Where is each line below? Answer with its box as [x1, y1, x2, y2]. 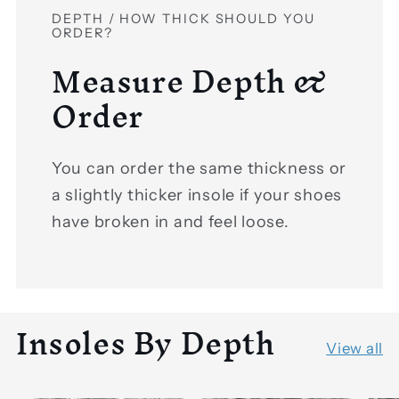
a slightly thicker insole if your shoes [52, 184, 343, 205]
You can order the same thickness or [52, 158, 347, 178]
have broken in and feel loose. [52, 211, 289, 232]
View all [326, 338, 383, 357]
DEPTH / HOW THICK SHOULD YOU [52, 11, 315, 28]
